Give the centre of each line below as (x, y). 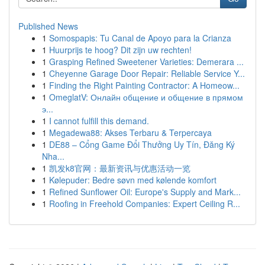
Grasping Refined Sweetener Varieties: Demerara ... (146, 62)
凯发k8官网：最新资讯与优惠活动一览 (120, 168)
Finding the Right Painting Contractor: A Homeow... (144, 85)
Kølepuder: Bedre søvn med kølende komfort (133, 180)
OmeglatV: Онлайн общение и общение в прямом (146, 97)
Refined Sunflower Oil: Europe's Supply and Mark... (145, 192)
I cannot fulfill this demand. (99, 121)
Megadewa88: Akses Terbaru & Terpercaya (130, 132)
